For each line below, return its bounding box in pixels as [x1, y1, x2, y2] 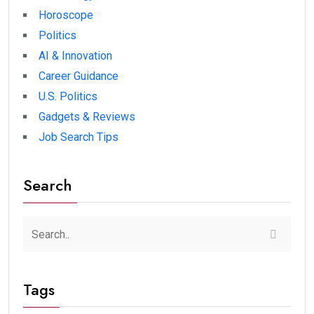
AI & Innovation [39, 49, 112, 63]
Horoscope [39, 8, 93, 22]
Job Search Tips [39, 130, 118, 144]
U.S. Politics [39, 90, 97, 104]
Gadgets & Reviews [39, 110, 135, 124]
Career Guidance [39, 69, 118, 83]
